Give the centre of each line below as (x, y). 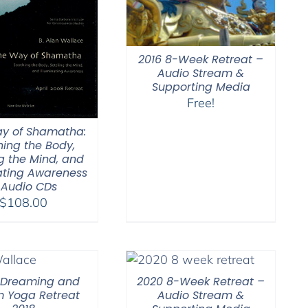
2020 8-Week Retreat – (201, 281)
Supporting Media (201, 87)
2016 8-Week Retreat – (201, 59)
